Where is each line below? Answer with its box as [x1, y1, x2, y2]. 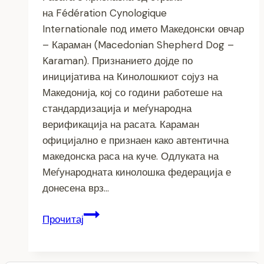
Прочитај [42, 213, 84, 226]
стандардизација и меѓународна [42, 102, 192, 115]
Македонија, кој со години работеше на [42, 86, 222, 100]
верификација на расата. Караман [42, 118, 199, 131]
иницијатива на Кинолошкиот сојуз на [42, 70, 218, 84]
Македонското [83, 207, 147, 220]
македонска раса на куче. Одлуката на [42, 150, 219, 163]
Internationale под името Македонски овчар [42, 22, 244, 36]
